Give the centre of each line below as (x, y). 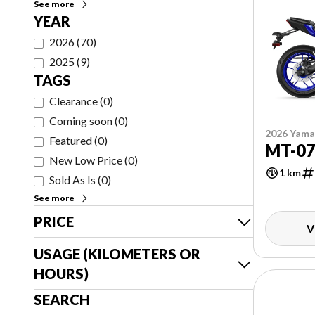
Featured (71, 140)
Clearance (73, 101)
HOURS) (61, 274)
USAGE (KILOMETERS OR (117, 254)
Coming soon (81, 121)
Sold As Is (72, 180)
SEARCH (62, 300)
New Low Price (86, 160)
